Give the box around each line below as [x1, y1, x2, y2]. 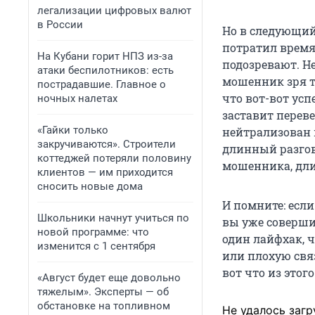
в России [37, 18, 83, 31]
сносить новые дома [37, 180, 143, 193]
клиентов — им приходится [37, 166, 173, 179]
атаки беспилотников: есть [37, 64, 174, 77]
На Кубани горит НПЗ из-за [37, 50, 173, 63]
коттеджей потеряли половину [37, 152, 191, 165]
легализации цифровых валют [37, 4, 191, 17]
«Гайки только [37, 124, 108, 136]
